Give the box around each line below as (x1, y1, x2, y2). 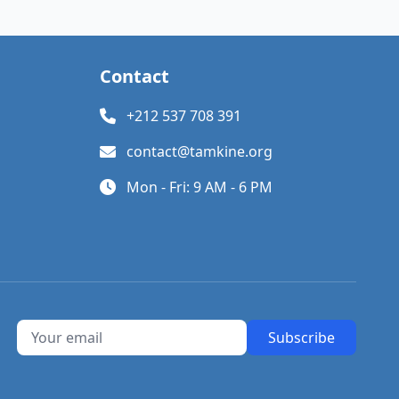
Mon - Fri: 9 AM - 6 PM (126, 177, 273, 197)
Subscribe (268, 328, 335, 347)
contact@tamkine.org (126, 142, 273, 161)
